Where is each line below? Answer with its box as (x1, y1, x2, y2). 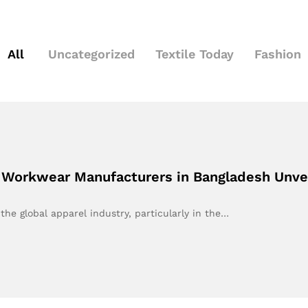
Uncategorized (47, 47, 135, 61)
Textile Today (155, 47, 234, 61)
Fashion (254, 47, 301, 61)
